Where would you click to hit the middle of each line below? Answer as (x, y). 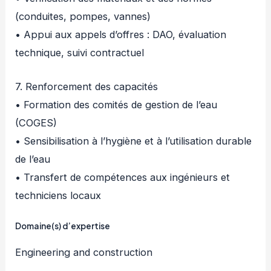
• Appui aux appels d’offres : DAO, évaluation (121, 35)
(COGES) (36, 123)
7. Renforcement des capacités (87, 87)
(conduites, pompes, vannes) (83, 17)
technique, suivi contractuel (80, 53)
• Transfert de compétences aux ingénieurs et (123, 178)
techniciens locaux (58, 196)
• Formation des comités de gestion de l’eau (116, 105)
